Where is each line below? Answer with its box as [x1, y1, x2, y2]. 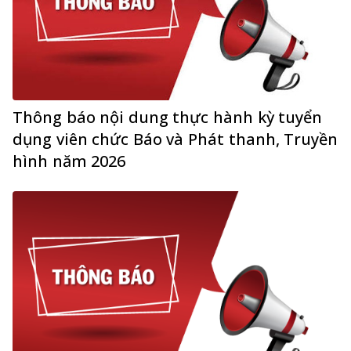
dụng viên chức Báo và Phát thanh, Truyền [13, 128, 338, 150]
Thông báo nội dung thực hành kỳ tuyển [13, 106, 323, 128]
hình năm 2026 [13, 150, 126, 172]
